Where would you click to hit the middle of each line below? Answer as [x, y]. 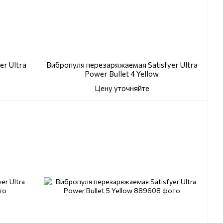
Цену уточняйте [122, 88]
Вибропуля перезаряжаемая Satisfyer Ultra [122, 65]
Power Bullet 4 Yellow [122, 74]
